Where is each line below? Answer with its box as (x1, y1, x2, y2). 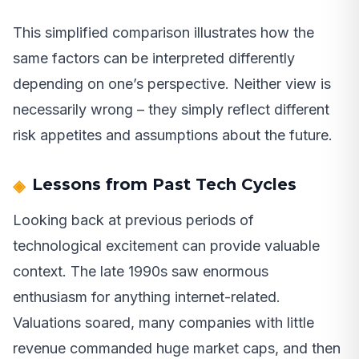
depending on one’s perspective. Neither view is (13, 75, 331, 92)
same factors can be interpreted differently (13, 49, 295, 67)
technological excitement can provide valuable (13, 236, 320, 254)
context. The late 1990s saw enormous (13, 262, 268, 280)
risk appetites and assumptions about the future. (13, 126, 333, 143)
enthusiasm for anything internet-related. (13, 288, 280, 305)
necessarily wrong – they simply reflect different (13, 100, 329, 118)
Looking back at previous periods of (13, 211, 254, 228)
